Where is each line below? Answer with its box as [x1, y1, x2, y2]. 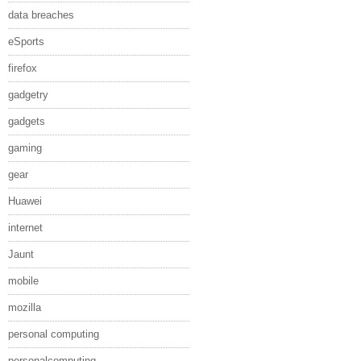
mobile [8, 274, 39, 287]
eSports [8, 35, 44, 48]
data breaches [8, 8, 74, 21]
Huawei [8, 194, 42, 207]
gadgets [8, 114, 45, 127]
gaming [8, 141, 42, 154]
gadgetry [8, 88, 48, 101]
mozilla [8, 301, 41, 313]
